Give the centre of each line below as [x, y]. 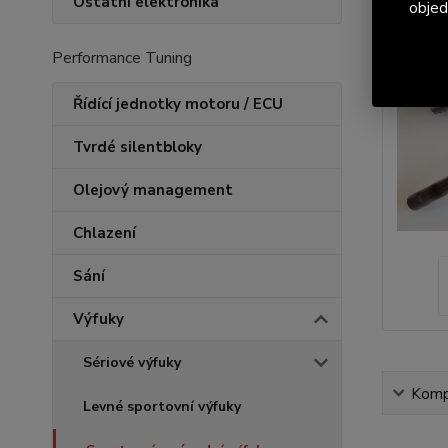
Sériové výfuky [132, 362]
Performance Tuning [122, 58]
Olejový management [153, 190]
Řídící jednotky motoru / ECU [178, 104]
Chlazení [104, 233]
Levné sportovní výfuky [162, 406]
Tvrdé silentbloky [137, 147]
